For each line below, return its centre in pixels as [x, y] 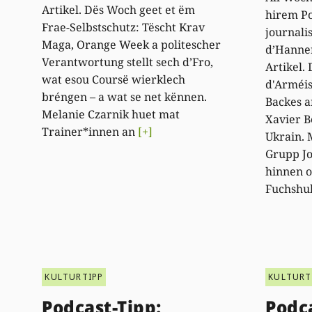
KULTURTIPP [74, 276]
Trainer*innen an [90, 131]
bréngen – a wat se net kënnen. [125, 96]
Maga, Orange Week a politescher [132, 44]
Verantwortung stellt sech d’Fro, [128, 62]
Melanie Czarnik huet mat [111, 114]
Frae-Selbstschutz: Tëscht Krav [124, 27]
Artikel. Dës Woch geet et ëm [119, 9]
